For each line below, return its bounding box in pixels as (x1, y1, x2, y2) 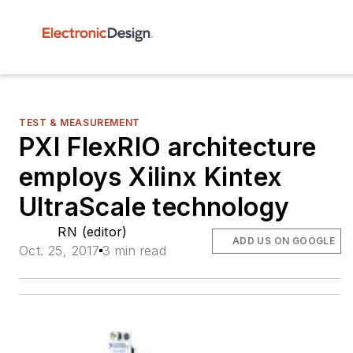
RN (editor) (58, 224, 128, 240)
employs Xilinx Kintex (19, 162, 283, 192)
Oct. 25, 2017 (19, 243, 100, 258)
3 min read (102, 243, 167, 258)
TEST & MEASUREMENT (19, 117, 140, 128)
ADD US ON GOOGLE (232, 235, 336, 247)
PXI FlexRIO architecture (19, 132, 317, 162)
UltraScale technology (19, 191, 290, 222)
